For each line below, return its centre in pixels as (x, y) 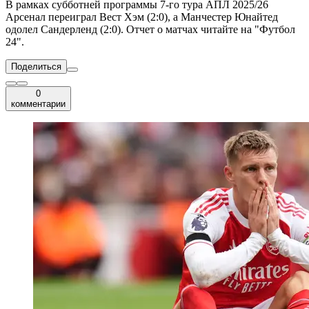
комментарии (38, 104)
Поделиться (36, 67)
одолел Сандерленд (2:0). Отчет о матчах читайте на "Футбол (150, 30)
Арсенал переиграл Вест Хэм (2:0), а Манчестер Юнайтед (142, 17)
